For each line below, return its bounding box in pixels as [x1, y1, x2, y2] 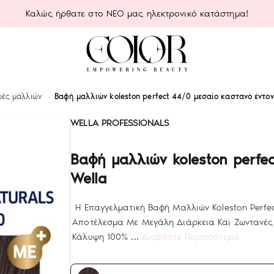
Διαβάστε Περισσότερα [141, 231, 239, 242]
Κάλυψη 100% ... [72, 231, 142, 242]
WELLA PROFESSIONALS [70, 117, 169, 128]
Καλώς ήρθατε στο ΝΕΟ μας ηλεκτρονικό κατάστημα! [26, 7, 248, 19]
